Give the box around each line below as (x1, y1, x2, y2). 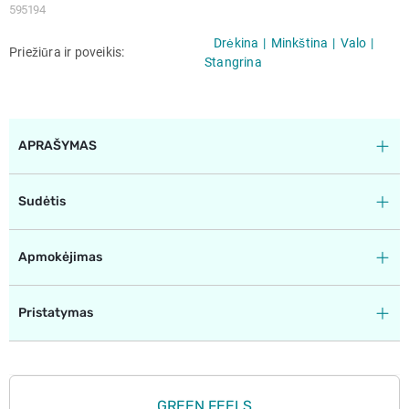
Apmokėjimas (18, 248, 102, 265)
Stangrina (204, 54, 262, 69)
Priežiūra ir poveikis (9, 45, 125, 60)
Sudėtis (18, 193, 66, 209)
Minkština (270, 35, 329, 50)
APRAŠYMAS (18, 137, 97, 153)
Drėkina (214, 35, 259, 50)
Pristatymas (18, 304, 93, 320)
